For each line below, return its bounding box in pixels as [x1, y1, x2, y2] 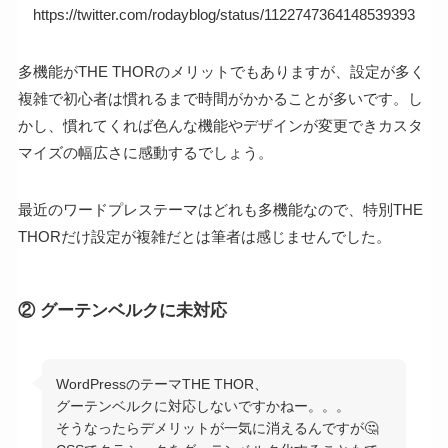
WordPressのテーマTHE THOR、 [56, 376, 269, 393]
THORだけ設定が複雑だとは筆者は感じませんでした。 [17, 227, 391, 245]
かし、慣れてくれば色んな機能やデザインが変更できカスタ [17, 116, 423, 134]
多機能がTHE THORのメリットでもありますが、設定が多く [17, 62, 425, 80]
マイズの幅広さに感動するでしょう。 [17, 143, 273, 161]
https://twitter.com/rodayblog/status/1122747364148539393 [33, 5, 415, 23]
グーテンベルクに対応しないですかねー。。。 [56, 398, 351, 415]
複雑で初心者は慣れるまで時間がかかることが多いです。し [17, 89, 423, 107]
